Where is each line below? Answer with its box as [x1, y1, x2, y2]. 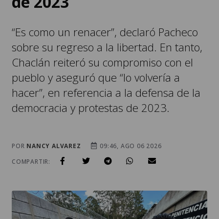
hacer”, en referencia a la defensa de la [12, 55, 200, 71]
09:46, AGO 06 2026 [98, 112, 162, 121]
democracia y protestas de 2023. [12, 70, 170, 86]
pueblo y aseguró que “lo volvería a [12, 40, 180, 56]
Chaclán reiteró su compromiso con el [12, 25, 193, 41]
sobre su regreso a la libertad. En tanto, [12, 10, 202, 25]
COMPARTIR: [12, 128, 50, 136]
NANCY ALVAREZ [26, 112, 81, 121]
